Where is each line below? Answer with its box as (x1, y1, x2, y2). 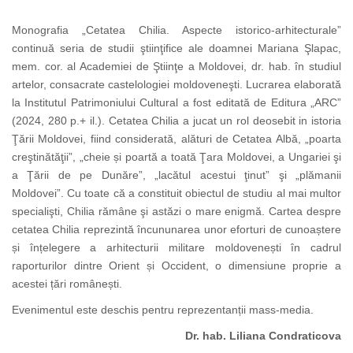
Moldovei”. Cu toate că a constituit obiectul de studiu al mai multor (12, 187, 341, 200)
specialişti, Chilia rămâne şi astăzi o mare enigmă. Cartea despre (12, 205, 341, 218)
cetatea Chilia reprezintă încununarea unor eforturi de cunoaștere (12, 223, 341, 236)
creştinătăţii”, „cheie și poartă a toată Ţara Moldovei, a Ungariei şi (12, 150, 341, 164)
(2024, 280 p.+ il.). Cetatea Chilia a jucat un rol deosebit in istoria (12, 114, 341, 128)
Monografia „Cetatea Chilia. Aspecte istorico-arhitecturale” (12, 24, 341, 37)
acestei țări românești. (12, 277, 122, 291)
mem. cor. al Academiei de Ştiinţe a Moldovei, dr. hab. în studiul (12, 60, 341, 73)
